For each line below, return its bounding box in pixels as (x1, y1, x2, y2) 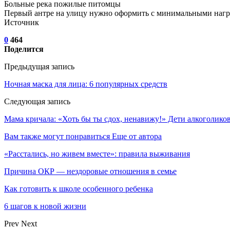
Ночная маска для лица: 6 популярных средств (4, 79, 167, 88)
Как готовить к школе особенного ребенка (4, 184, 153, 193)
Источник (4, 17, 39, 27)
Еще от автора (112, 131, 162, 141)
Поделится (4, 44, 44, 53)
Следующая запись (4, 97, 70, 106)
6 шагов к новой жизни (4, 201, 86, 210)
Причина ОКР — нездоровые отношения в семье (4, 166, 177, 176)
